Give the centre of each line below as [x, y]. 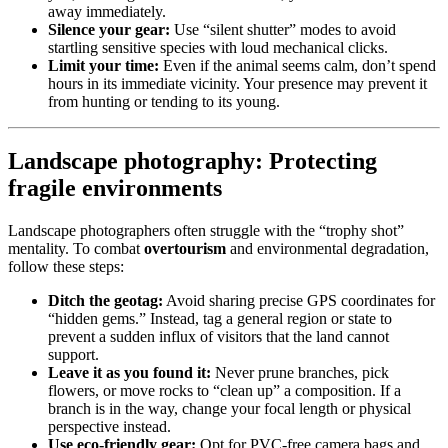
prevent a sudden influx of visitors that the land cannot [218, 337]
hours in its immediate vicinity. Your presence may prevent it [237, 83]
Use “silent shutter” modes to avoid [283, 29]
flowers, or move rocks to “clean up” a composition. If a [224, 391]
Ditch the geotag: [105, 301]
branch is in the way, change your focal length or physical [229, 409]
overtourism [185, 249]
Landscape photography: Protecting [192, 161]
